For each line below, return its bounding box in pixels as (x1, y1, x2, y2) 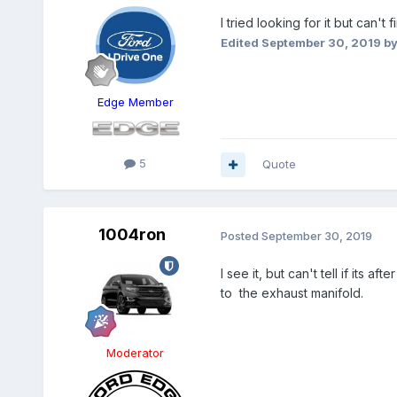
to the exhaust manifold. (220, 285, 363, 301)
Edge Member (97, 95, 174, 110)
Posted (220, 228, 261, 243)
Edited (220, 35, 261, 51)
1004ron (97, 225, 166, 245)
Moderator (106, 346, 165, 361)
